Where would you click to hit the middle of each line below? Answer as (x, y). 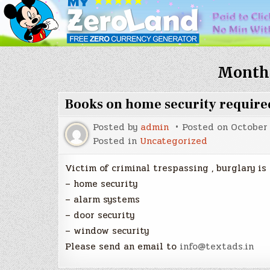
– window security (107, 231)
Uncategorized (174, 141)
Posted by (117, 127)
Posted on (206, 127)
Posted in (116, 141)
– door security (100, 215)
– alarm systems (102, 199)
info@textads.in (217, 246)
